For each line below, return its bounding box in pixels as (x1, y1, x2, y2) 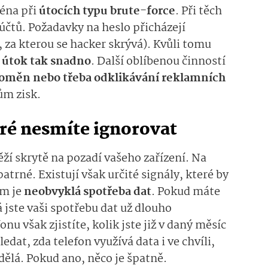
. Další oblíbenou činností (91, 52, 226, 71)
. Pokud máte (151, 182, 220, 201)
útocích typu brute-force (39, 2, 175, 20)
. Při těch (175, 2, 222, 20)
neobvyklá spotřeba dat (24, 182, 151, 201)
